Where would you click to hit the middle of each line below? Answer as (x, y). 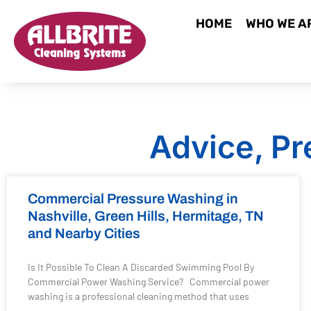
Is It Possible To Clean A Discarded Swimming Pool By (141, 267)
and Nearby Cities (84, 233)
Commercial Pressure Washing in (133, 199)
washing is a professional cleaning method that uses (138, 296)
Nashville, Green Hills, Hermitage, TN (146, 216)
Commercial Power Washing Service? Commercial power (149, 281)
